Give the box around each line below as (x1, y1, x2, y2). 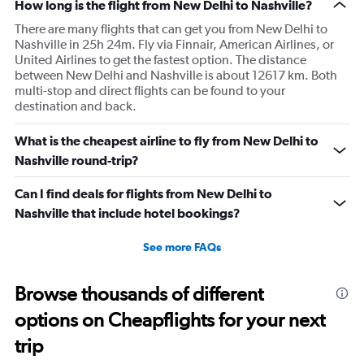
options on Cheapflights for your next (15, 308, 325, 332)
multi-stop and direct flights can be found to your (15, 83, 285, 99)
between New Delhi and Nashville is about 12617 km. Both (15, 67, 337, 84)
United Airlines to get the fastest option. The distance (15, 52, 306, 68)
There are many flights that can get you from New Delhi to (15, 21, 327, 37)
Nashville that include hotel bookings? (15, 206, 240, 221)
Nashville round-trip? (15, 153, 139, 168)
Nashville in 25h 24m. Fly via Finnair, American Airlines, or (15, 37, 334, 53)
